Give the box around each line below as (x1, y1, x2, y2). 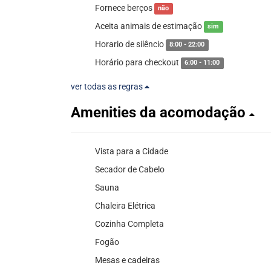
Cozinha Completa (95, 218, 164, 229)
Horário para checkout (95, 57, 181, 67)
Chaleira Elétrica (95, 200, 155, 211)
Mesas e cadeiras (95, 255, 160, 265)
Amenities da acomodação (71, 103, 249, 121)
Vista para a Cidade (95, 146, 168, 156)
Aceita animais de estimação (95, 21, 204, 31)
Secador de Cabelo (95, 164, 165, 174)
